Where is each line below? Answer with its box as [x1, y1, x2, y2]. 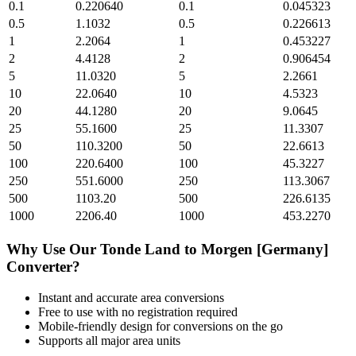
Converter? [6, 258, 80, 276]
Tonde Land [100, 241, 180, 258]
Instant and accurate [38, 290, 141, 304]
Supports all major [38, 333, 133, 347]
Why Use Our [6, 241, 100, 258]
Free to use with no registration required [38, 304, 238, 319]
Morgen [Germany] [201, 241, 328, 258]
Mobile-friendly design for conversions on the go [38, 319, 283, 333]
